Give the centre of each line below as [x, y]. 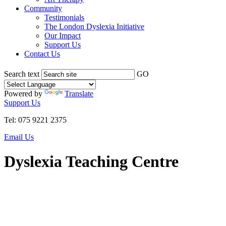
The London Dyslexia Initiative [94, 26]
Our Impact [63, 36]
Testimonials [64, 17]
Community [43, 8]
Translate [79, 94]
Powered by [24, 94]
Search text [22, 74]
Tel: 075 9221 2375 [35, 120]
